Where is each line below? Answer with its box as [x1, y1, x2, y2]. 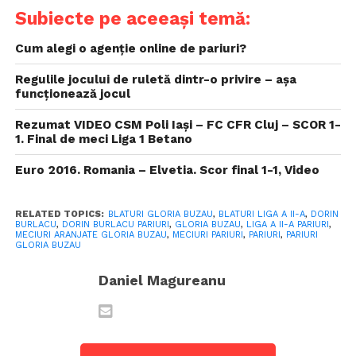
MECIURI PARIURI [172, 229, 243, 240]
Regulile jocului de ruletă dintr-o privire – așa [14, 72, 296, 87]
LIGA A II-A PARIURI [246, 219, 329, 230]
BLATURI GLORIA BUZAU [107, 208, 213, 219]
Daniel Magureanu [98, 272, 226, 288]
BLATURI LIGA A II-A [218, 208, 305, 219]
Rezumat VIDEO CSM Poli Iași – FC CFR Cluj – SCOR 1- [14, 117, 341, 132]
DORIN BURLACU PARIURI [61, 219, 169, 230]
